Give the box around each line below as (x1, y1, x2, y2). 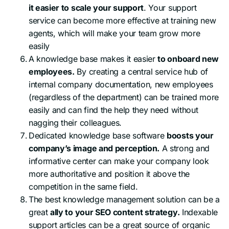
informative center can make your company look (29, 155, 209, 166)
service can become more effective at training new (29, 15, 216, 26)
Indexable (179, 207, 218, 217)
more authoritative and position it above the (29, 168, 190, 179)
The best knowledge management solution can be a (29, 194, 220, 204)
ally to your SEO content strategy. (50, 207, 180, 217)
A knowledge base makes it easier (29, 53, 158, 64)
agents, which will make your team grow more (29, 28, 200, 38)
